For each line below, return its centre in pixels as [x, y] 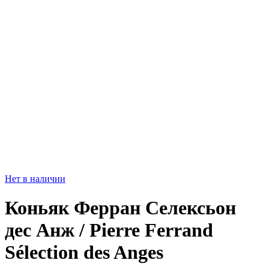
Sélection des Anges [84, 252]
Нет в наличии [35, 179]
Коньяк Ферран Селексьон [120, 208]
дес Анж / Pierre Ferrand [109, 230]
